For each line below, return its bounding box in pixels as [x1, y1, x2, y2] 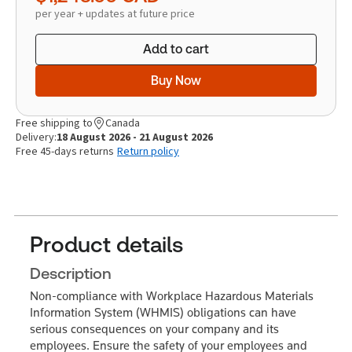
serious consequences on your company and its [30, 321, 279, 336]
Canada [105, 115, 140, 130]
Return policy [117, 143, 179, 159]
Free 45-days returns [16, 143, 114, 159]
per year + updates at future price [35, 5, 195, 21]
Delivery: [16, 129, 57, 145]
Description [30, 263, 112, 283]
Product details [30, 231, 183, 257]
